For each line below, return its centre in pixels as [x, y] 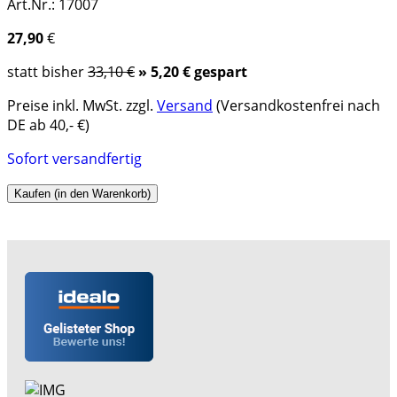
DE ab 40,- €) [48, 125]
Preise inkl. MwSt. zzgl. [82, 106]
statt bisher [47, 72]
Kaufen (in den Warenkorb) [82, 194]
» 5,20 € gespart [193, 72]
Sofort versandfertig [74, 159]
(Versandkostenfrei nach [296, 106]
